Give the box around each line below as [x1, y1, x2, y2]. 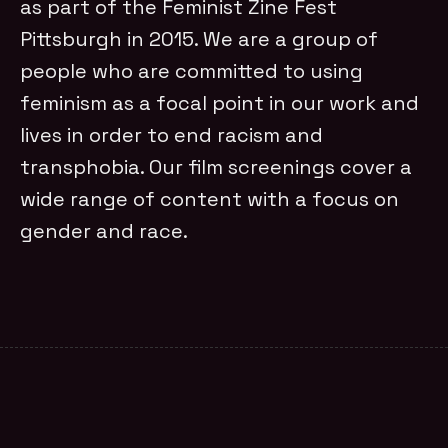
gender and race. [20, 217, 189, 244]
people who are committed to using [20, 57, 364, 84]
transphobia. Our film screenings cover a [20, 153, 413, 180]
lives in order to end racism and [20, 121, 324, 148]
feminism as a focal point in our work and [20, 89, 420, 116]
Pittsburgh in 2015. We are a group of [20, 25, 379, 52]
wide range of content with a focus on [20, 185, 400, 212]
